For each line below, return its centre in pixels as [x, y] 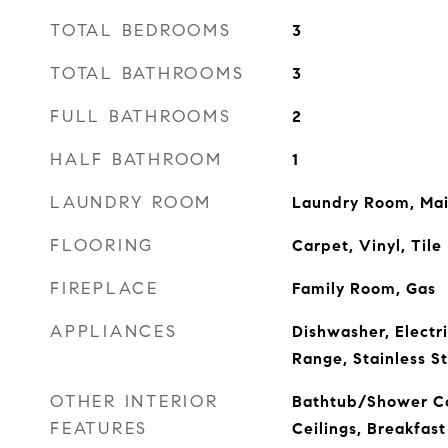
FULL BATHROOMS [141, 116]
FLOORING [102, 245]
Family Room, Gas [363, 288]
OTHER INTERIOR [134, 401]
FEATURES [99, 428]
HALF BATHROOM [136, 159]
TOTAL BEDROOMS [141, 30]
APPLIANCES [114, 331]
